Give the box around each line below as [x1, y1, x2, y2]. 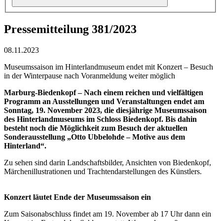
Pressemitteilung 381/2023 [4, 23, 137, 36]
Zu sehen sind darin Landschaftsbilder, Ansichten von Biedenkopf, [4, 158, 211, 167]
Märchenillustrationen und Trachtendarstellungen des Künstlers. [4, 167, 202, 176]
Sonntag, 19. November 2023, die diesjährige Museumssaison [4, 106, 207, 115]
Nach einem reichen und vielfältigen [84, 88, 203, 97]
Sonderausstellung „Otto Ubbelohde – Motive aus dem [4, 133, 185, 142]
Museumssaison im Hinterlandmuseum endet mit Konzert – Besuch [4, 63, 213, 72]
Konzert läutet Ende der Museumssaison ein [4, 193, 151, 202]
